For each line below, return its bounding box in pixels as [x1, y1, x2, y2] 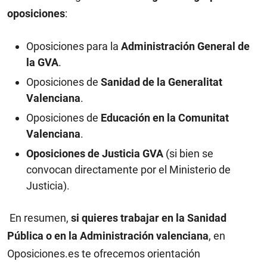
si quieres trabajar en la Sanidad [71, 212, 226, 224]
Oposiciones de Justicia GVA [26, 147, 163, 160]
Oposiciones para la [26, 40, 121, 52]
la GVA [26, 56, 58, 69]
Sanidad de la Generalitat [101, 76, 222, 88]
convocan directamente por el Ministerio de [26, 163, 231, 176]
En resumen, [10, 212, 71, 224]
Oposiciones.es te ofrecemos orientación [7, 247, 200, 260]
